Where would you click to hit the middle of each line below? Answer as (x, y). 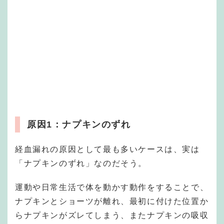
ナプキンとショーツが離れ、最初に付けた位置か (112, 201)
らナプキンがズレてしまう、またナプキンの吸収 (112, 215)
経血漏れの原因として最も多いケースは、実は (107, 149)
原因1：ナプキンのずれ (79, 124)
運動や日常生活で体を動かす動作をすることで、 (112, 187)
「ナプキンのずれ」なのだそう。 (81, 163)
